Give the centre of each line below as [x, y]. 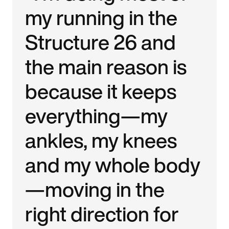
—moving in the [95, 189]
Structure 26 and [101, 42]
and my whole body [113, 164]
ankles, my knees [101, 140]
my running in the [101, 17]
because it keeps [101, 91]
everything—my [97, 115]
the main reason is [106, 66]
